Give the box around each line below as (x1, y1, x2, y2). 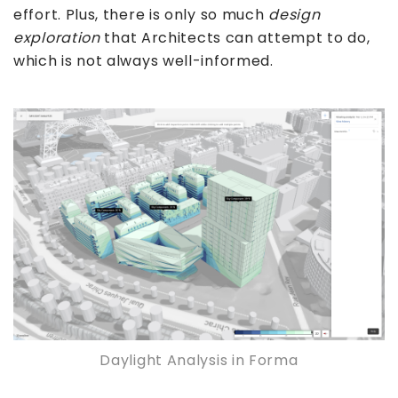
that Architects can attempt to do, (99, 28, 370, 49)
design (268, 4, 321, 26)
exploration (13, 28, 100, 49)
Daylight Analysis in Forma (99, 350, 298, 371)
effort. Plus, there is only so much (13, 4, 269, 26)
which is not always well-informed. (13, 51, 274, 72)
